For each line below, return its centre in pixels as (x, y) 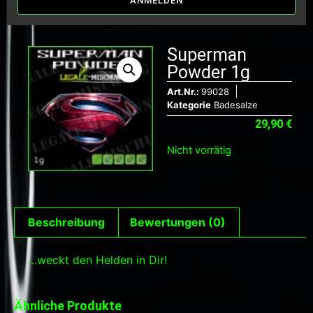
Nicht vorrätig (199, 150)
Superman (207, 54)
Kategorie (189, 104)
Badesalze (236, 104)
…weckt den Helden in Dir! (97, 260)
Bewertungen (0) (177, 223)
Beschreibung (67, 223)
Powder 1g (209, 72)
